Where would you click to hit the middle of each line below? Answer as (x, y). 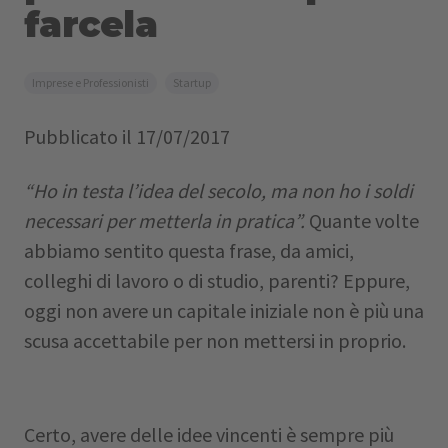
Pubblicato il (80, 136)
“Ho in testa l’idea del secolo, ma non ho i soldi (218, 190)
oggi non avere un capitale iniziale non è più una (224, 310)
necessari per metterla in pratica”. (166, 220)
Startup (192, 82)
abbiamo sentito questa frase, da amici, (189, 250)
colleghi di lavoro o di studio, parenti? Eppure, (217, 280)
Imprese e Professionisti (90, 82)
